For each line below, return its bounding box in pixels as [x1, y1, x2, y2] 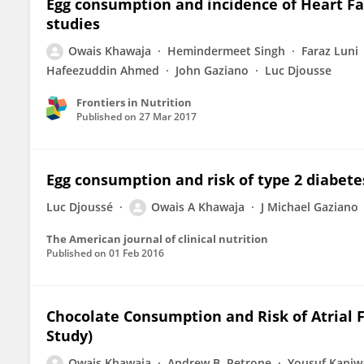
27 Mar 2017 [139, 110, 197, 123]
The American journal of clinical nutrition [46, 232, 268, 246]
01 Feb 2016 [109, 246, 164, 260]
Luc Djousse [265, 63, 331, 78]
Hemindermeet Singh [167, 43, 285, 58]
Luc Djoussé [46, 199, 113, 214]
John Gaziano [175, 63, 249, 78]
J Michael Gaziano [261, 199, 358, 214]
